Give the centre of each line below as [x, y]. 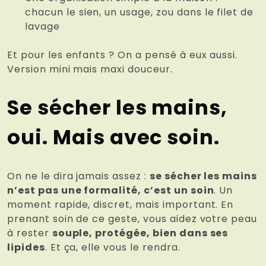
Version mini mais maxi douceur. [90, 69]
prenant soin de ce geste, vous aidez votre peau [132, 219]
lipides [26, 248]
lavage [42, 27]
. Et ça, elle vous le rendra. [113, 248]
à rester [30, 233]
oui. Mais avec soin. [114, 138]
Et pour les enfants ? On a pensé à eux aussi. [123, 55]
